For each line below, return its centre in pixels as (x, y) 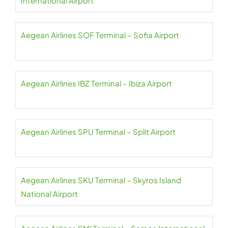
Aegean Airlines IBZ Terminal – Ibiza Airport (96, 83)
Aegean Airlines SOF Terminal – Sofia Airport (100, 35)
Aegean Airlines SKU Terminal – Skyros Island (101, 180)
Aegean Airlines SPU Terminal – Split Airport (98, 132)
